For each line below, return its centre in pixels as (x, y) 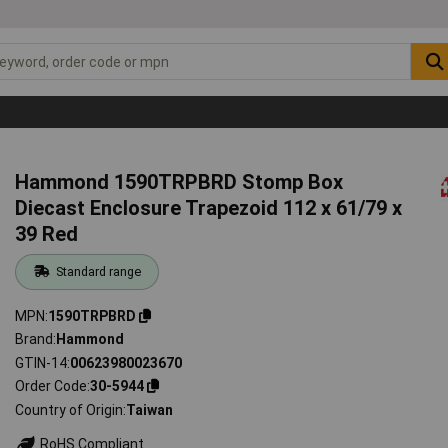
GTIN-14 (41, 362)
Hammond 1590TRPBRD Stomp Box (179, 181)
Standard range (98, 271)
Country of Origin (69, 409)
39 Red (47, 233)
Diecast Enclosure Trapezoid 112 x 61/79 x (209, 207)
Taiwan (150, 409)
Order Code (51, 386)
